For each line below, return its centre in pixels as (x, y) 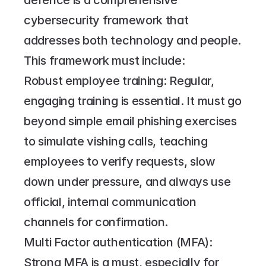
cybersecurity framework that (106, 20)
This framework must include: (104, 61)
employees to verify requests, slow (120, 161)
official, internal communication (110, 202)
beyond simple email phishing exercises (130, 121)
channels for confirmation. (96, 222)
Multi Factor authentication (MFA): (118, 242)
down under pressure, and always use (127, 182)
